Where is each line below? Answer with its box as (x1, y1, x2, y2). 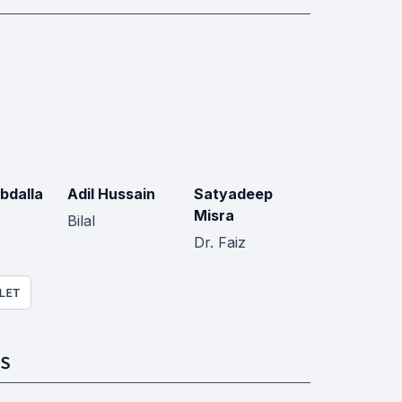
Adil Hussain (67, 184, 155, 203)
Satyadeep (193, 184, 273, 203)
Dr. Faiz (193, 232, 246, 251)
